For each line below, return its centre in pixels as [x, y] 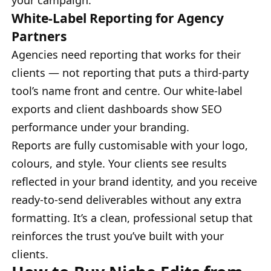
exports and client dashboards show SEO [117, 109]
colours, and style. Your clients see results [119, 163]
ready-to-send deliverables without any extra [126, 199]
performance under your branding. [100, 127]
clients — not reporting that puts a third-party [130, 72]
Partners [39, 36]
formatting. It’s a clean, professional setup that [132, 217]
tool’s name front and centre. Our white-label [127, 90]
